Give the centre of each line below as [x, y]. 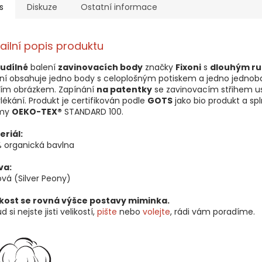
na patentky [124, 90]
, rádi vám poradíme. [213, 212]
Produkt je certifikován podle [88, 101]
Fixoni [188, 68]
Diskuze [42, 7]
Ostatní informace [119, 7]
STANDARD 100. [93, 112]
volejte [156, 212]
